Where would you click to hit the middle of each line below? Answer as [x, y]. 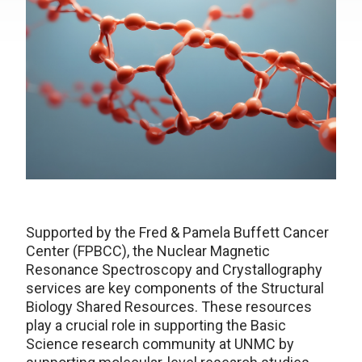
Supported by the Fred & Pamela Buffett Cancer [177, 232]
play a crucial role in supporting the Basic [156, 325]
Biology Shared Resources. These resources [169, 306]
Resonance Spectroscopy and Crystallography [174, 269]
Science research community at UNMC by [160, 343]
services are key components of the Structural [175, 288]
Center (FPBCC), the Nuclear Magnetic [148, 250]
